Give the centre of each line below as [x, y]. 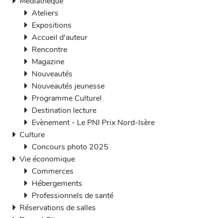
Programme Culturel [67, 98]
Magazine [48, 62]
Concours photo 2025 [70, 147]
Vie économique [47, 159]
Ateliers [45, 13]
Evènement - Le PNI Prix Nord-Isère [93, 123]
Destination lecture [64, 110]
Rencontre [49, 50]
